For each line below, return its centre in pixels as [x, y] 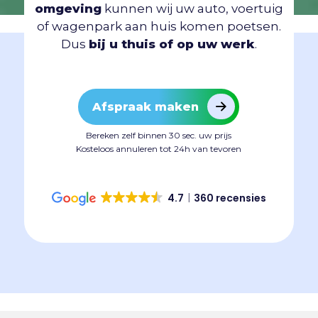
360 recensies [230, 198]
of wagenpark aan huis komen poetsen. [159, 26]
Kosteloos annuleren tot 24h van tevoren [159, 148]
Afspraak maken [146, 106]
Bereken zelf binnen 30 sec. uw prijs [159, 135]
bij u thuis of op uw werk [171, 44]
